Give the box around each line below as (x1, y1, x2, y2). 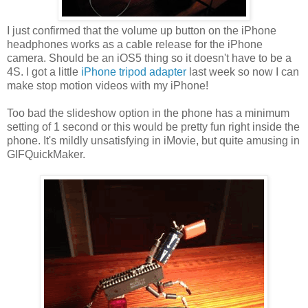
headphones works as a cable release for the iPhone (7, 38, 263, 51)
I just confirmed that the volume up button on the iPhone (7, 25, 276, 37)
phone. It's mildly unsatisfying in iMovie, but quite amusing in (7, 135, 300, 147)
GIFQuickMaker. (7, 148, 85, 161)
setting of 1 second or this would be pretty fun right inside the (7, 121, 300, 133)
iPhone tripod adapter (81, 66, 186, 78)
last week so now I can (186, 66, 299, 78)
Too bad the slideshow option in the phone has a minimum (7, 107, 289, 120)
